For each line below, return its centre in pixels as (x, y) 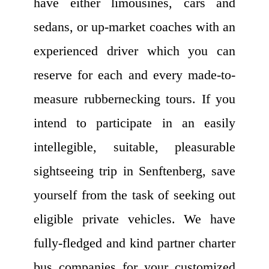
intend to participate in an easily (134, 123)
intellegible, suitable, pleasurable (134, 147)
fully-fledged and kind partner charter (134, 243)
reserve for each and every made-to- (134, 75)
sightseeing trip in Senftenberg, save (134, 171)
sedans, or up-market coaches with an (134, 27)
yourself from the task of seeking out (134, 195)
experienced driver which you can (134, 51)
